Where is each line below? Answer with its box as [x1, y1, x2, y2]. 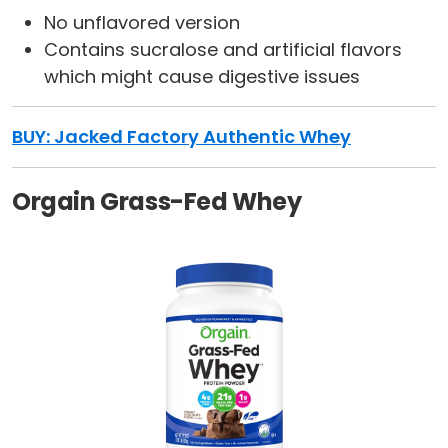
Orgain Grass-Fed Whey [12, 185, 302, 219]
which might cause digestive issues [44, 64, 360, 90]
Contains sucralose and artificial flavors [44, 37, 402, 63]
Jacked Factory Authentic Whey [54, 124, 351, 150]
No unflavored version [44, 10, 240, 36]
